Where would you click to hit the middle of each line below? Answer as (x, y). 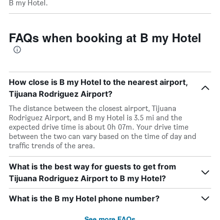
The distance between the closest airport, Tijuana (93, 108)
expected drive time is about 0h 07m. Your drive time (99, 127)
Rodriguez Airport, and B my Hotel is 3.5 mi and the (96, 118)
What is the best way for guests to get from (93, 166)
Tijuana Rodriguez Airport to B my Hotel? (87, 178)
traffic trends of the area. (52, 146)
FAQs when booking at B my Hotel (105, 37)
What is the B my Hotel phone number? (84, 198)
